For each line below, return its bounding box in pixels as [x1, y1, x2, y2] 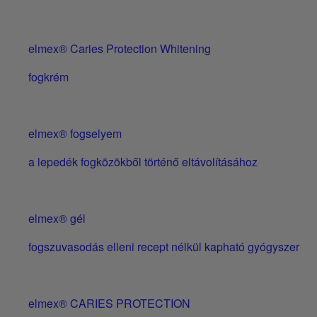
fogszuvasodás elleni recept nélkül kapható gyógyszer [28, 238, 299, 255]
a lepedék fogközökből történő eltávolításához [28, 154, 258, 171]
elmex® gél [28, 210, 86, 227]
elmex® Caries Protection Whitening [28, 40, 211, 57]
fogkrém [28, 69, 69, 86]
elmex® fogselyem [28, 125, 122, 142]
